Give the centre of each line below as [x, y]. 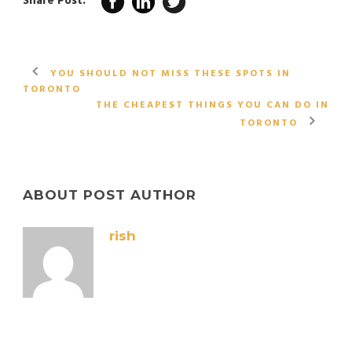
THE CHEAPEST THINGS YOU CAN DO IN [213, 105]
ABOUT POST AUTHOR [110, 195]
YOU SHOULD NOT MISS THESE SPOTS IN [170, 74]
